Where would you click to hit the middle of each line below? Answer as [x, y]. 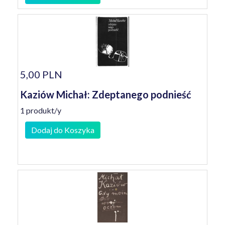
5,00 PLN [41, 74]
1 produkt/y [41, 110]
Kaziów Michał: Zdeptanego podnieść [106, 94]
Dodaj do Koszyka [63, 130]
